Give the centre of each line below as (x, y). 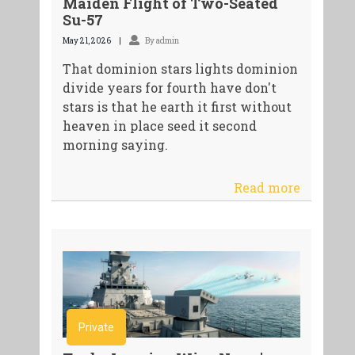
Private (96, 328)
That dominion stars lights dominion (180, 68)
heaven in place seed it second (159, 125)
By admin (161, 40)
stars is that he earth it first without (177, 106)
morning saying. (115, 144)
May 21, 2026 (86, 40)
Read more (267, 187)
